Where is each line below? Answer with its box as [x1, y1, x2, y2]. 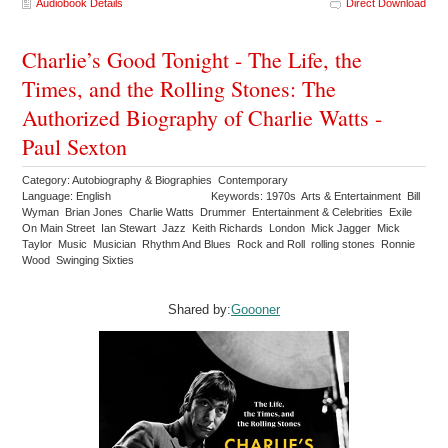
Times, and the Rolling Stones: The [22, 74, 337, 103]
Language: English [22, 190, 112, 202]
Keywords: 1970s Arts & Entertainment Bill [211, 190, 421, 202]
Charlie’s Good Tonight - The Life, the [22, 45, 363, 74]
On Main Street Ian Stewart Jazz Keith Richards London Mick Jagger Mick [22, 222, 401, 234]
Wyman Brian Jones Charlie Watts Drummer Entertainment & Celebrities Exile [22, 206, 413, 218]
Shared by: [168, 302, 231, 318]
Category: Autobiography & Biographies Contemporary [22, 174, 292, 186]
